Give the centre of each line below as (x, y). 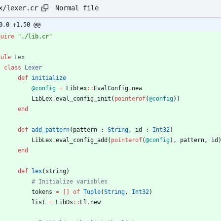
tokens (42, 192)
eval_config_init (83, 99)
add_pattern (51, 130)
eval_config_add (82, 140)
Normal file (77, 8)
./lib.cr (35, 37)
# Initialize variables (70, 182)
